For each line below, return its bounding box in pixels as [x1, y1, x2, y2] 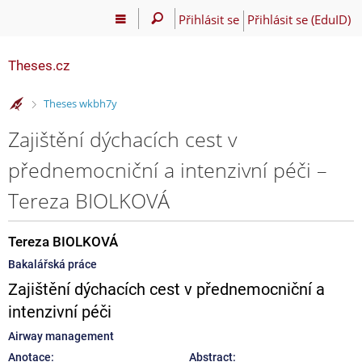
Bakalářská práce [8, 257, 97, 271]
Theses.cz [8, 57, 69, 74]
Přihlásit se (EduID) [246, 11, 351, 27]
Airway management [8, 329, 114, 343]
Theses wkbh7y [43, 96, 117, 112]
